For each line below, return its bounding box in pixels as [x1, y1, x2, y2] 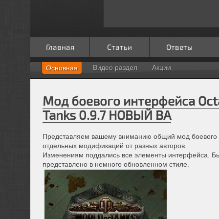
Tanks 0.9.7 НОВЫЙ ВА [43, 107, 171, 122]
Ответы [166, 42, 193, 51]
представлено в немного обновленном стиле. [43, 160, 189, 168]
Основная [46, 64, 78, 72]
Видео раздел [93, 63, 137, 71]
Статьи [107, 42, 132, 51]
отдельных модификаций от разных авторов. [43, 141, 187, 150]
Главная [45, 42, 74, 51]
